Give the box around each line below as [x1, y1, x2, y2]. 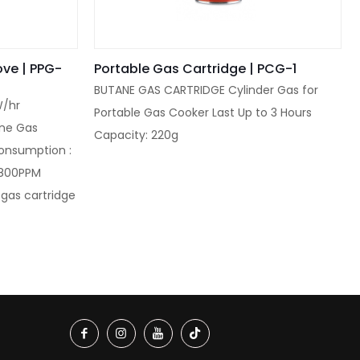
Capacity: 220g [94, 126, 179, 143]
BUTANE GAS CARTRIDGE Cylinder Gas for [94, 81, 319, 98]
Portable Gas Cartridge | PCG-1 [94, 59, 297, 78]
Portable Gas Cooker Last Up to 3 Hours [94, 104, 313, 121]
